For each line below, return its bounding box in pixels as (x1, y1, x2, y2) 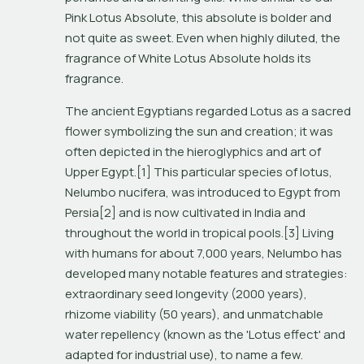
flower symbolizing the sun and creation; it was (65, 123, 333, 141)
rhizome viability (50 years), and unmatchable (65, 305, 323, 323)
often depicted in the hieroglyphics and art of (65, 143, 321, 161)
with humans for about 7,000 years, (65, 245, 267, 262)
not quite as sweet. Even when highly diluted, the (65, 29, 340, 47)
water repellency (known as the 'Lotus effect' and (65, 326, 345, 344)
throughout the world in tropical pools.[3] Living (65, 224, 334, 242)
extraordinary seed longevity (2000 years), (65, 285, 307, 303)
